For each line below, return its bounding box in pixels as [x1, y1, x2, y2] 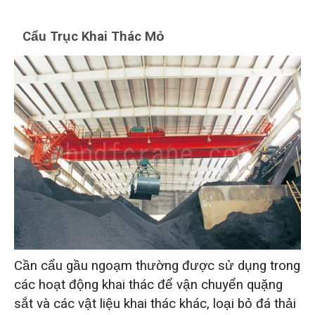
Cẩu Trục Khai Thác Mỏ [22, 27, 165, 47]
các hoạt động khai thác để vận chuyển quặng [13, 274, 283, 295]
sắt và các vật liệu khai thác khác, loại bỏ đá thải [13, 293, 296, 314]
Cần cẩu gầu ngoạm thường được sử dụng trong [13, 255, 300, 276]
